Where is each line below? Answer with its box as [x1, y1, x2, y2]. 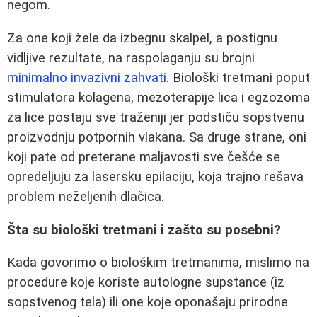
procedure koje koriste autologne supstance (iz [7, 275, 284, 291]
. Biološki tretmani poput [166, 70, 310, 86]
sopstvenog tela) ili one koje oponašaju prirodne [7, 294, 288, 311]
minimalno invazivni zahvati [7, 70, 166, 86]
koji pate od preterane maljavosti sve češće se [7, 149, 280, 165]
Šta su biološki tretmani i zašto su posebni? [7, 221, 281, 238]
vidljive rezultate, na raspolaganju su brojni [7, 50, 255, 66]
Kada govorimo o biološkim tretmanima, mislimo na [7, 255, 309, 271]
